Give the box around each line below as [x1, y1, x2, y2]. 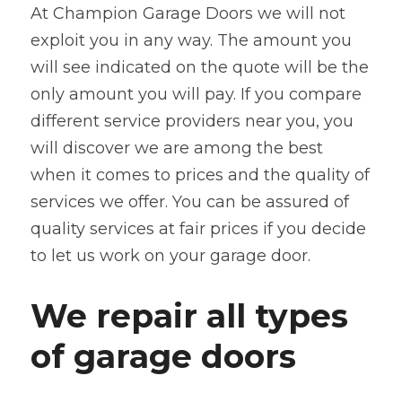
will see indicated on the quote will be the [31, 57, 369, 77]
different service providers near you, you [31, 110, 354, 131]
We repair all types [31, 295, 348, 336]
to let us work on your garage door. [31, 245, 310, 266]
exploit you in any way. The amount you [31, 30, 352, 50]
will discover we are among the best [31, 137, 323, 158]
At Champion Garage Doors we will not [31, 3, 345, 23]
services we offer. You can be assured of [31, 191, 349, 212]
